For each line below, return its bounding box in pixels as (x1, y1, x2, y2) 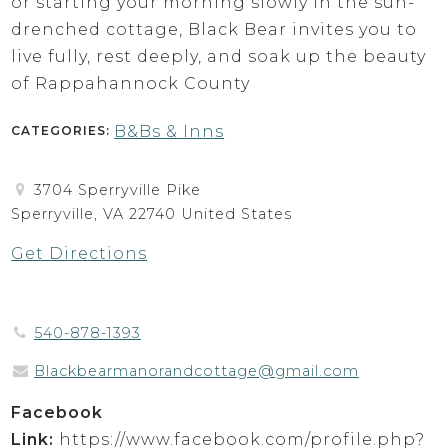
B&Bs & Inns (114, 121, 225, 141)
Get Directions (11, 244, 148, 264)
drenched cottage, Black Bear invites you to (11, 19, 418, 39)
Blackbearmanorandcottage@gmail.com (33, 362, 359, 381)
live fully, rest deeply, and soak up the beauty (11, 46, 427, 66)
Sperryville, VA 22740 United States (11, 204, 293, 223)
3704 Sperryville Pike (33, 180, 201, 199)
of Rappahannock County (11, 73, 251, 93)
